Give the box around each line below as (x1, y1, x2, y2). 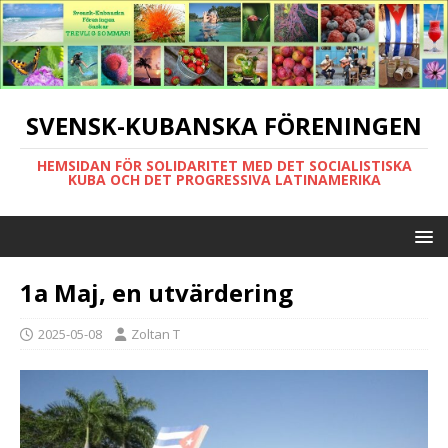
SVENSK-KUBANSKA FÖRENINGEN (26, 108, 422, 142)
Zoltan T (131, 324, 180, 343)
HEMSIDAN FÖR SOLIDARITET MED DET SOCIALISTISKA (36, 155, 412, 175)
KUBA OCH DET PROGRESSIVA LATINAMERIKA (67, 169, 381, 189)
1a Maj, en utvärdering (20, 275, 293, 309)
